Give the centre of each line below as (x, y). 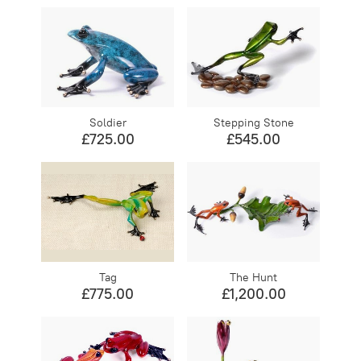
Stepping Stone (253, 122)
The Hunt (254, 277)
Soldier (108, 122)
